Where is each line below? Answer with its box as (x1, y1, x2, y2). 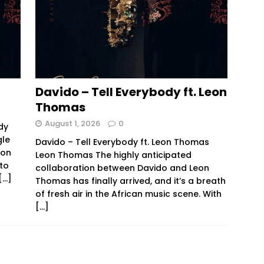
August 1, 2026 (44, 117, 100, 129)
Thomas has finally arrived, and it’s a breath (35, 174, 226, 187)
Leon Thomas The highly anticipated (35, 148, 192, 161)
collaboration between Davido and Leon (35, 161, 209, 174)
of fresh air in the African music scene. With (35, 187, 222, 200)
